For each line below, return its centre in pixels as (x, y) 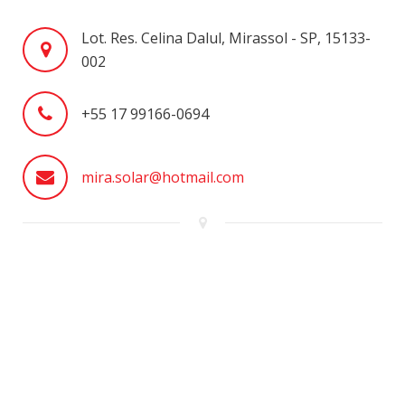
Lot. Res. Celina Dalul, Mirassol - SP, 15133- (226, 38)
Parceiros (75, 23)
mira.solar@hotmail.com (163, 177)
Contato (70, 64)
